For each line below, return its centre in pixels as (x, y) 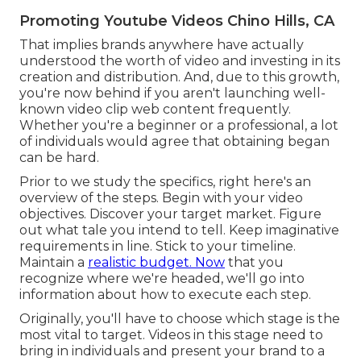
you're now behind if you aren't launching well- (172, 93)
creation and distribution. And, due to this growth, (179, 77)
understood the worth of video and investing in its (180, 60)
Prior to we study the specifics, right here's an (165, 181)
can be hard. (59, 157)
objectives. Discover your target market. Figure (170, 214)
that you (254, 262)
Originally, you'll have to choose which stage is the (180, 318)
